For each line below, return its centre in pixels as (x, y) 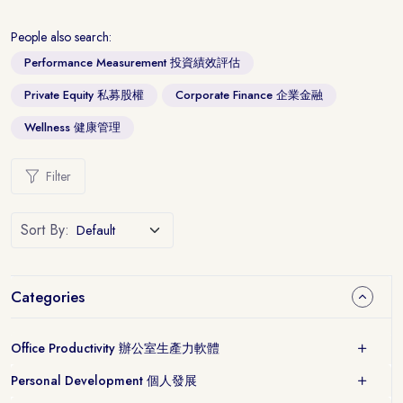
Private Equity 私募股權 (84, 95)
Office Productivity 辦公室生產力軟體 (115, 348)
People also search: (61, 37)
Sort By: (45, 230)
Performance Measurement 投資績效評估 (132, 63)
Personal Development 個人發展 (104, 380)
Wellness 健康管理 (72, 127)
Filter (58, 176)
